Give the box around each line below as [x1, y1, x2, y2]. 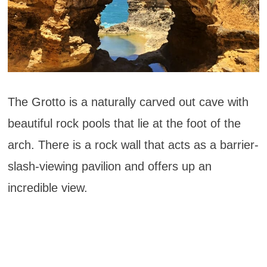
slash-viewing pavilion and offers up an [7, 159, 212, 173]
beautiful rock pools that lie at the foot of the [7, 116, 241, 130]
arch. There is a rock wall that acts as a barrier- [7, 138, 259, 151]
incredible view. [7, 181, 88, 194]
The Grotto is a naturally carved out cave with [7, 95, 249, 108]
